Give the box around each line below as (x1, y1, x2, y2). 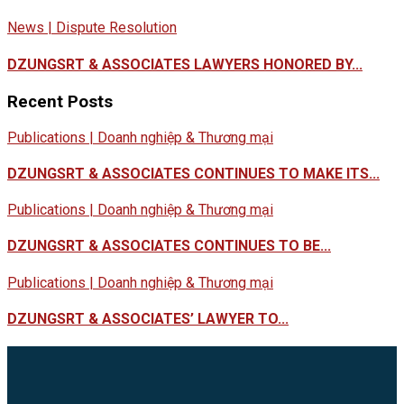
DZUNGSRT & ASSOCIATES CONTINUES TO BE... (7, 237, 331, 255)
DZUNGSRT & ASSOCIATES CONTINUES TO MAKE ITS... (7, 164, 380, 182)
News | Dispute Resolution (7, 19, 177, 37)
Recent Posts (7, 91, 113, 112)
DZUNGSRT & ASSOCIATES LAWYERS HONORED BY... (7, 55, 363, 73)
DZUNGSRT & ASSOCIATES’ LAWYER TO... (7, 309, 289, 327)
